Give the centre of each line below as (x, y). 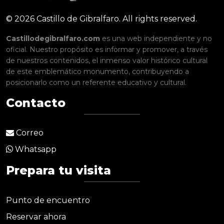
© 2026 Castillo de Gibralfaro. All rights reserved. (101, 19)
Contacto (36, 103)
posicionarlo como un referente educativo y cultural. (96, 83)
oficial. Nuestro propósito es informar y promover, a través (107, 50)
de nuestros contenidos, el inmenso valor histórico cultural (107, 61)
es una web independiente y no (156, 39)
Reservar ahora (36, 217)
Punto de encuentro (48, 200)
